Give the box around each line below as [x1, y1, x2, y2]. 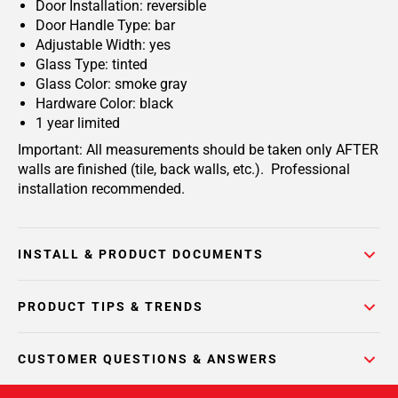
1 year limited [36, 115, 120, 131]
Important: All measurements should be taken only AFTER [18, 141, 378, 158]
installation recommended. [18, 180, 185, 197]
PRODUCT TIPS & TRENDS [18, 299, 203, 314]
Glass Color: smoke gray [36, 76, 187, 92]
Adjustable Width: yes [36, 36, 171, 53]
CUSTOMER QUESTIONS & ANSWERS [18, 352, 278, 366]
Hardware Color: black [36, 95, 173, 112]
